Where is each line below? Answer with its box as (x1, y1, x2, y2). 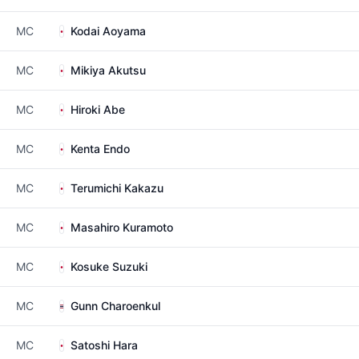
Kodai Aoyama (71, 24, 146, 38)
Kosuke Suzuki (71, 260, 147, 273)
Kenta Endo (71, 142, 130, 155)
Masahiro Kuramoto (71, 220, 173, 234)
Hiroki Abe (71, 103, 125, 116)
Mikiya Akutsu (71, 63, 146, 77)
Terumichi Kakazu (71, 181, 163, 195)
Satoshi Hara (71, 338, 138, 352)
